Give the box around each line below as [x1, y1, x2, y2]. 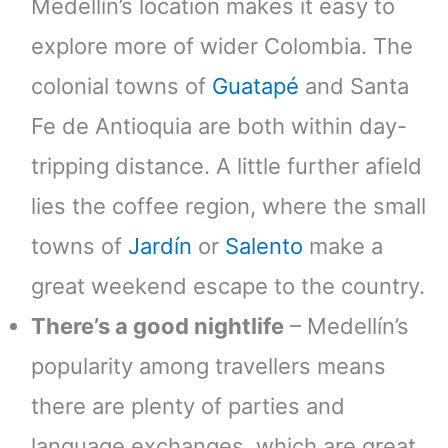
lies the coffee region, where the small [31, 192, 426, 219]
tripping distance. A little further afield [31, 152, 422, 179]
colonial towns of [31, 72, 212, 99]
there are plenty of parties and [31, 392, 345, 419]
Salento [225, 232, 303, 259]
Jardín [128, 232, 192, 259]
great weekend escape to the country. [31, 272, 425, 299]
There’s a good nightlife [31, 312, 284, 339]
